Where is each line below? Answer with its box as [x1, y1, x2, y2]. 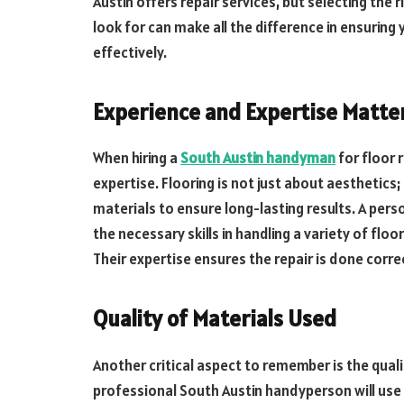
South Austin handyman [180, 148, 335, 169]
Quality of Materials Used [93, 303, 336, 333]
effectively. [93, 42, 167, 62]
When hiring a [93, 148, 180, 169]
